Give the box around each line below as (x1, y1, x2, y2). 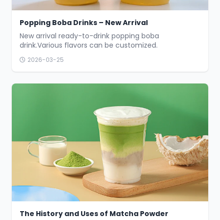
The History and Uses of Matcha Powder (20, 208, 168, 219)
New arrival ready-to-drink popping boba (20, 30, 159, 41)
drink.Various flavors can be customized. (20, 40, 158, 50)
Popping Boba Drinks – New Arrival (20, 17, 148, 27)
